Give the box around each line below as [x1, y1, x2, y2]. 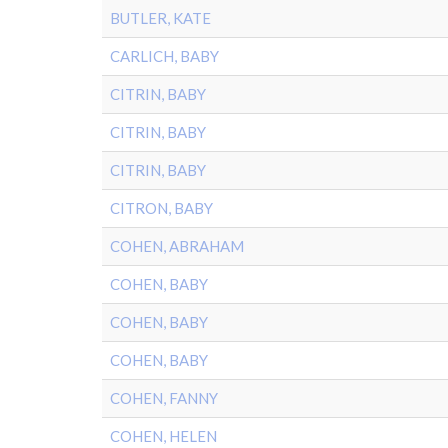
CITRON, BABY [110, 199, 213, 217]
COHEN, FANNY [110, 389, 218, 407]
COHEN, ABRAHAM [110, 237, 244, 255]
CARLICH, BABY [110, 47, 219, 65]
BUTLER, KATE [110, 9, 211, 27]
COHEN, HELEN [110, 427, 217, 445]
